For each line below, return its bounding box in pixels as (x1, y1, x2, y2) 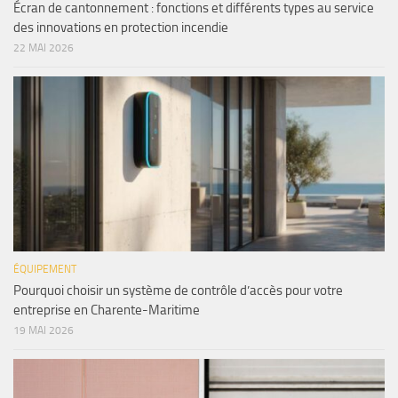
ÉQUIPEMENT (13, 263, 76, 276)
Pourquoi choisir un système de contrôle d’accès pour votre (13, 283, 343, 299)
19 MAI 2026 (13, 324, 74, 338)
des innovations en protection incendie (13, 20, 228, 36)
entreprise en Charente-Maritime (13, 302, 200, 319)
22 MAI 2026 (13, 42, 74, 55)
